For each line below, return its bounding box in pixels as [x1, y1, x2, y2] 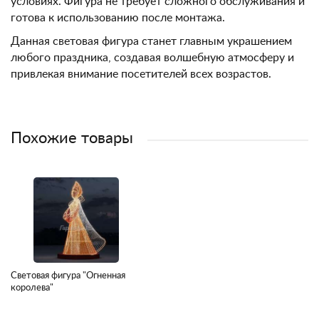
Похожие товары [11, 130, 133, 146]
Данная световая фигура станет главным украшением [11, 36, 292, 47]
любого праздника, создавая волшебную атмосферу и [11, 52, 294, 63]
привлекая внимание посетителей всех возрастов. [11, 68, 271, 80]
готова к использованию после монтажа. [11, 12, 225, 23]
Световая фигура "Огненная [11, 271, 125, 281]
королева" [11, 283, 53, 293]
